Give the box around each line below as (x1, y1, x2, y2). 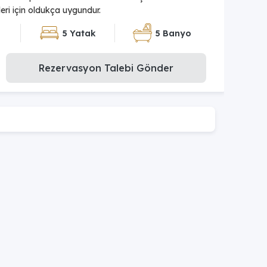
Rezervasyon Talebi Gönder (39, 62, 173, 74)
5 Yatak (62, 27, 96, 39)
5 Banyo (155, 27, 191, 39)
